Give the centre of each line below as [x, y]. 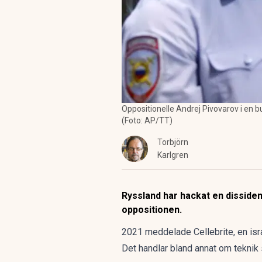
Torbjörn [173, 142]
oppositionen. [152, 210]
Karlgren [173, 155]
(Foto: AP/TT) [147, 120]
